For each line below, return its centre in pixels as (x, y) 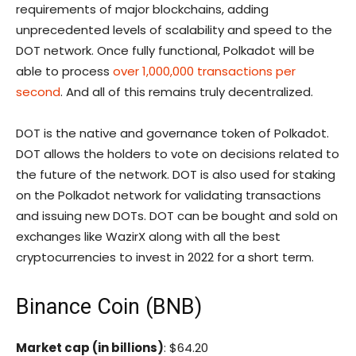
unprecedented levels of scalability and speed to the (174, 30)
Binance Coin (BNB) (109, 307)
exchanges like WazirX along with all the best (148, 237)
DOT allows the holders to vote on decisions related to (178, 154)
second (38, 92)
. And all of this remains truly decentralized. (187, 92)
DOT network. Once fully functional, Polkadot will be (165, 51)
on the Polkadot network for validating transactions (168, 195)
